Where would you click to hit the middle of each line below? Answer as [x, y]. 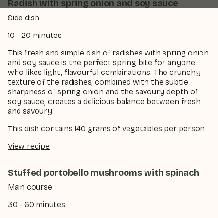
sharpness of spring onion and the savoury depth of [103, 92]
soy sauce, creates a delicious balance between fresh [104, 101]
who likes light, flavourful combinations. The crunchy [104, 72]
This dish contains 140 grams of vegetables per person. [107, 129]
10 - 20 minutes [35, 35]
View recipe [29, 146]
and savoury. [31, 111]
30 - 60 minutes [36, 205]
